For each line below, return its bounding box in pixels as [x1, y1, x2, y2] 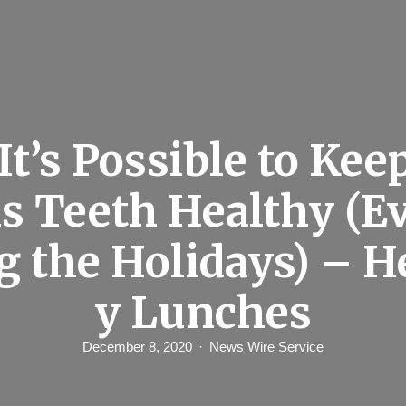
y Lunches [94, 286, 312, 340]
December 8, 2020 [82, 339, 192, 354]
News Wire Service [209, 339, 324, 354]
